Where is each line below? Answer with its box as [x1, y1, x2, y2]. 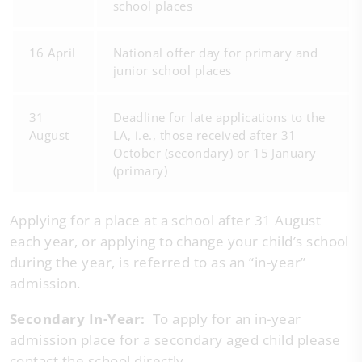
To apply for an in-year [149, 309, 301, 328]
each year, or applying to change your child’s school [10, 232, 349, 250]
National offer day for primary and [113, 44, 318, 61]
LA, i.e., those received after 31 [113, 127, 297, 143]
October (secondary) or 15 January [113, 145, 317, 161]
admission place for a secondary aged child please [10, 330, 341, 349]
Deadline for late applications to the [113, 109, 326, 125]
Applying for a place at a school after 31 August [10, 211, 322, 229]
